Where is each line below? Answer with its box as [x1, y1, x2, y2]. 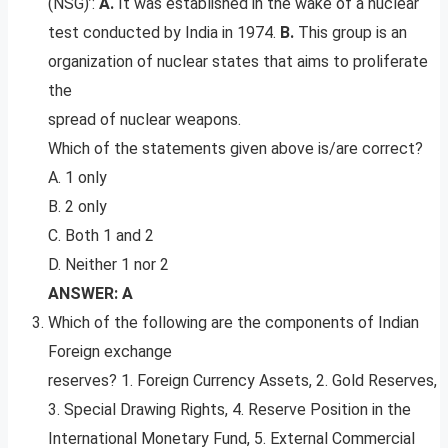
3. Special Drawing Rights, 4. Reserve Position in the [48, 400, 411, 420]
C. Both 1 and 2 [48, 226, 154, 246]
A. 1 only [48, 168, 107, 188]
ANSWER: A [48, 284, 133, 304]
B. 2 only [48, 197, 107, 217]
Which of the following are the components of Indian [48, 313, 419, 333]
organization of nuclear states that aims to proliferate [48, 52, 428, 72]
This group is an [294, 23, 407, 43]
